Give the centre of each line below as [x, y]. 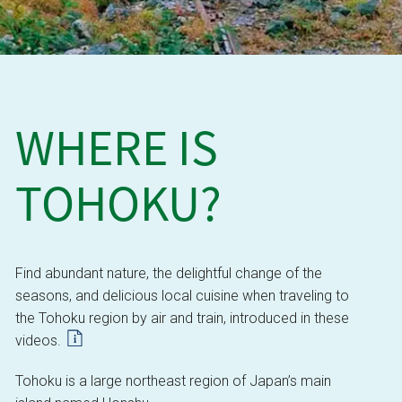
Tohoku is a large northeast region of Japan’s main [173, 381]
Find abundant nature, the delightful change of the [168, 274]
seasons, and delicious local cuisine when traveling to [182, 296]
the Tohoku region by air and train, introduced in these [182, 319]
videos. [39, 341]
